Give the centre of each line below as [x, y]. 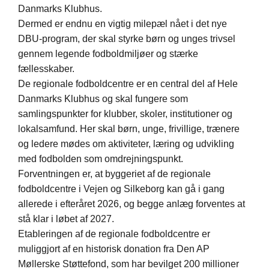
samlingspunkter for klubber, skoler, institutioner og [125, 114]
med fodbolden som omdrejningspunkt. [101, 159]
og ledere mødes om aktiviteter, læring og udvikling [126, 144]
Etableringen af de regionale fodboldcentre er [114, 234]
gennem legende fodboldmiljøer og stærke [108, 54]
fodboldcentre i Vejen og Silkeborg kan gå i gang [121, 189]
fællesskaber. [46, 69]
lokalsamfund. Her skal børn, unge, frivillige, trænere [129, 129]
